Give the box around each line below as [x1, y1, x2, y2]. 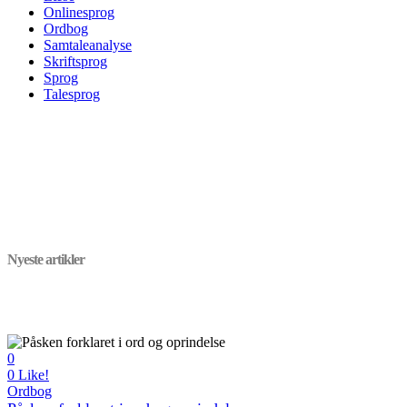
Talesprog [44, 85, 100, 102]
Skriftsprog [44, 53, 107, 69]
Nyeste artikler [7, 252, 84, 268]
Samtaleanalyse [44, 36, 132, 53]
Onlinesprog [44, 4, 114, 20]
